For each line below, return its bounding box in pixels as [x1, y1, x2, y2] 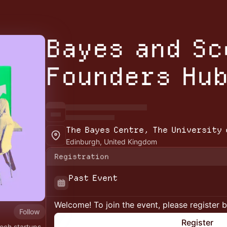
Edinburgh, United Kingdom [66, 137, 157, 146]
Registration [54, 152, 109, 161]
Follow [19, 207, 40, 216]
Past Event [68, 173, 118, 183]
